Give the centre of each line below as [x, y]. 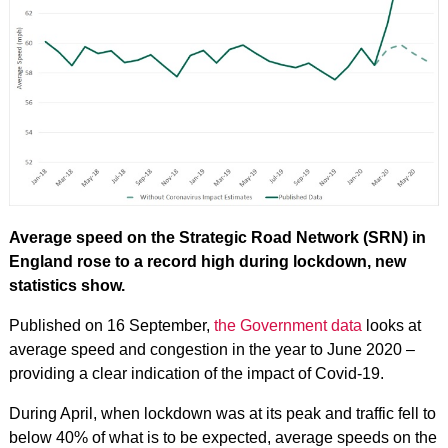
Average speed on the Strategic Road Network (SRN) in [217, 237]
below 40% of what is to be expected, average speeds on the [222, 437]
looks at [391, 325]
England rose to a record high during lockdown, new [207, 261]
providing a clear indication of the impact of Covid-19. [196, 373]
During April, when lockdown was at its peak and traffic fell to [222, 413]
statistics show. [66, 285]
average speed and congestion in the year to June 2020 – [211, 349]
